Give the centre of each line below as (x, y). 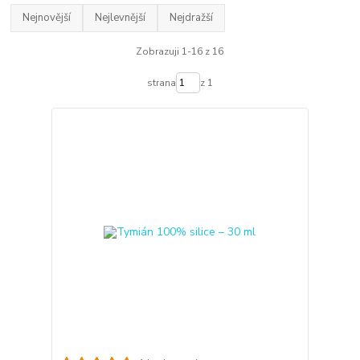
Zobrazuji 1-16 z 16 (180, 51)
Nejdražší (192, 17)
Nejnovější (47, 17)
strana (161, 82)
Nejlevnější (121, 17)
